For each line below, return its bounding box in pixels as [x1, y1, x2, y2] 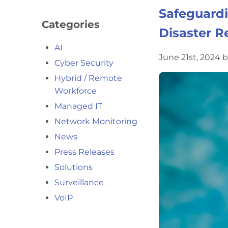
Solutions [54, 162, 93, 172]
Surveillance [54, 177, 104, 187]
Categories [42, 18, 100, 31]
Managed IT [54, 101, 102, 111]
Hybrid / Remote [54, 73, 122, 83]
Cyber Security [54, 58, 113, 68]
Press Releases [54, 147, 115, 157]
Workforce [54, 85, 97, 96]
